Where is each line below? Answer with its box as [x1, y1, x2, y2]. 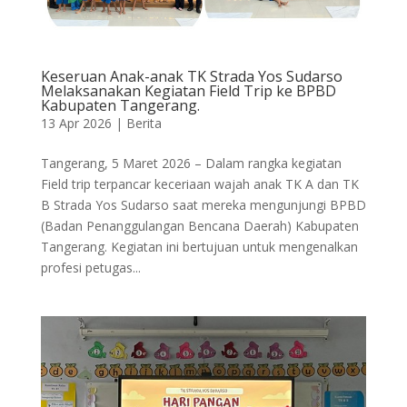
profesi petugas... [40, 259, 141, 277]
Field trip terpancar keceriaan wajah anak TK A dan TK [40, 175, 359, 194]
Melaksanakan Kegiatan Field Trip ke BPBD [40, 81, 336, 102]
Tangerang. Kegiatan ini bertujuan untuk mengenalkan [40, 238, 358, 256]
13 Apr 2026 [40, 114, 112, 133]
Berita [125, 114, 162, 133]
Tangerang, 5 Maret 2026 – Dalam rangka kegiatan [40, 154, 342, 173]
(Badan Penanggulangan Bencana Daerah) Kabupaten [40, 217, 359, 235]
